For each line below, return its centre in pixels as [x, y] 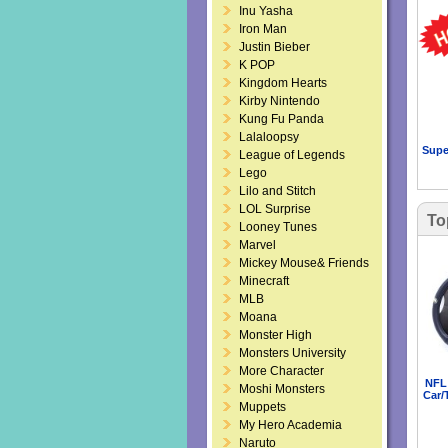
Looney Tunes [278, 227]
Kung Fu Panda [281, 119]
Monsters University [292, 353]
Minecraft [264, 281]
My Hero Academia [290, 425]
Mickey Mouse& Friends [304, 263]
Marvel [257, 245]
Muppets [262, 407]
